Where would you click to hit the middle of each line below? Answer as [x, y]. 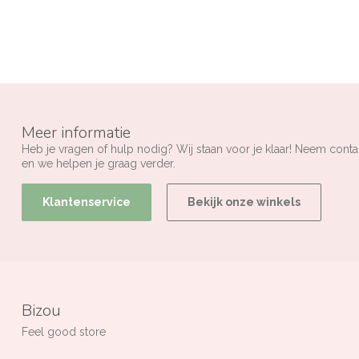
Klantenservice [87, 202]
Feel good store [64, 332]
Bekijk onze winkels [244, 202]
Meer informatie [76, 132]
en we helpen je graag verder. [99, 163]
